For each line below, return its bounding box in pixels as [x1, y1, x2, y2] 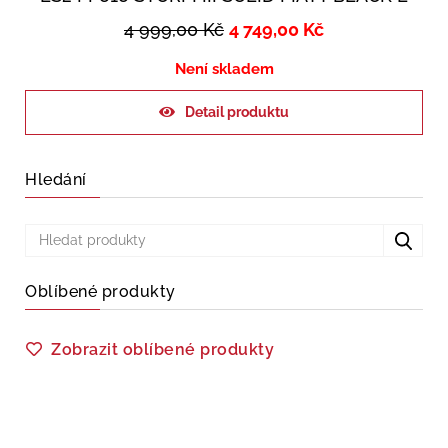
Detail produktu [185, 104, 289, 121]
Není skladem [174, 60, 274, 79]
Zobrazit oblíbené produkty [51, 340, 274, 360]
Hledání [25, 170, 87, 190]
